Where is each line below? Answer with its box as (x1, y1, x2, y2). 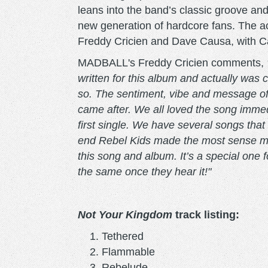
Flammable (102, 245, 158, 258)
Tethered (102, 230, 144, 242)
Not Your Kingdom (78, 208, 172, 221)
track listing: (172, 208, 239, 221)
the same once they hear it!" (78, 165, 211, 178)
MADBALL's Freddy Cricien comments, (78, 56, 267, 69)
